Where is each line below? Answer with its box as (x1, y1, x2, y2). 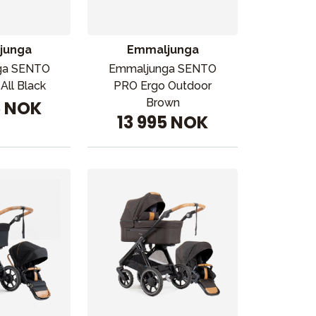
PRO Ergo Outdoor (114, 79, 212, 92)
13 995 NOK (117, 111, 209, 134)
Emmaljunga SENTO (109, 62, 217, 75)
